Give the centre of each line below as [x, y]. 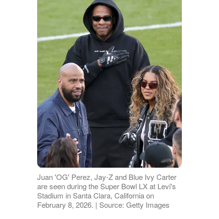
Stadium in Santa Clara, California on [95, 195]
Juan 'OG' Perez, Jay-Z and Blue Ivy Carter [107, 176]
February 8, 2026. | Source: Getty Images [103, 204]
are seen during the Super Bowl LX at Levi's [106, 186]
